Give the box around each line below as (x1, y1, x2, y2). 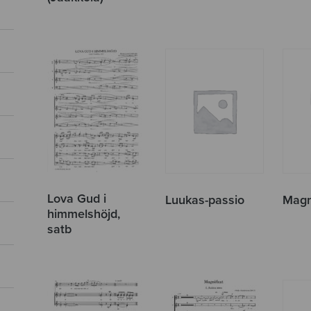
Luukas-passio (165, 192, 244, 208)
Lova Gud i (47, 190, 107, 206)
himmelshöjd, (47, 205, 121, 221)
